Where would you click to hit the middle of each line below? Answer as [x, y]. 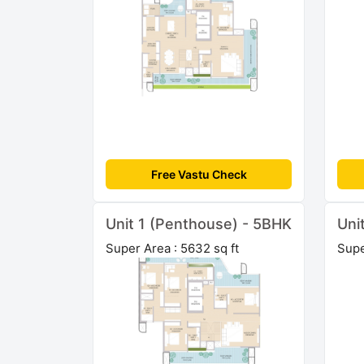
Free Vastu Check [199, 174]
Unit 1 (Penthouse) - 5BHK [199, 223]
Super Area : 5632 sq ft [172, 248]
